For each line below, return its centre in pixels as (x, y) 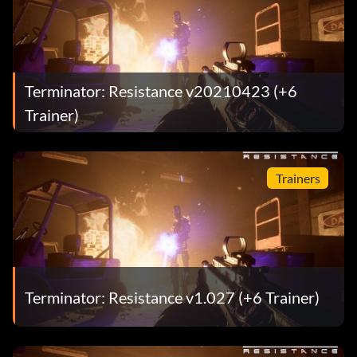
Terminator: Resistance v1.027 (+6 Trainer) (172, 297)
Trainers (298, 178)
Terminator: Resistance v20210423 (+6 (161, 90)
